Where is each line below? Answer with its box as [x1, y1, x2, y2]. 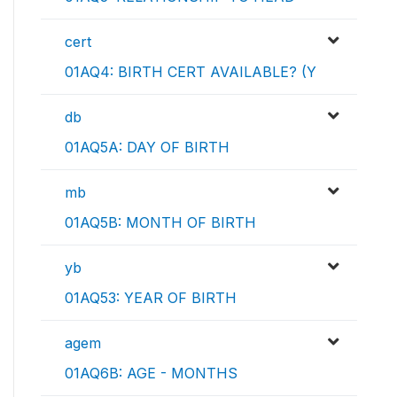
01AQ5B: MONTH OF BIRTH [65, 214, 256, 232]
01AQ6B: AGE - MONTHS [65, 364, 237, 383]
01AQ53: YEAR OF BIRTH [65, 289, 237, 307]
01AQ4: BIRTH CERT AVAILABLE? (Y [65, 63, 316, 82]
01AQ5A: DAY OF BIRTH [65, 138, 230, 157]
